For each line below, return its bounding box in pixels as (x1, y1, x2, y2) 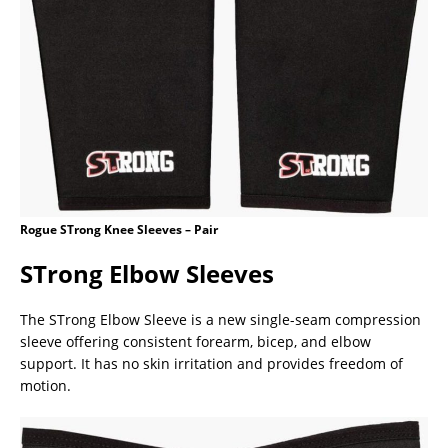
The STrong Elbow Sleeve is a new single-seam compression (20, 309, 421, 329)
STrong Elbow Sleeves (20, 256, 274, 290)
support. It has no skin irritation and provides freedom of (20, 353, 403, 373)
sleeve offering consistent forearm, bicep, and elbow (20, 331, 371, 351)
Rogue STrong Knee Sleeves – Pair (20, 220, 218, 238)
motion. (20, 375, 71, 395)
